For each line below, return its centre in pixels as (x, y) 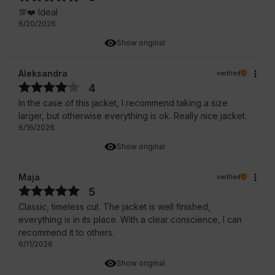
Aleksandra (43, 73)
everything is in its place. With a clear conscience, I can (130, 219)
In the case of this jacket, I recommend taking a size (123, 103)
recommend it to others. (66, 232)
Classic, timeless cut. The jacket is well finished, (114, 206)
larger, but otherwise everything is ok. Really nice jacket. (133, 115)
